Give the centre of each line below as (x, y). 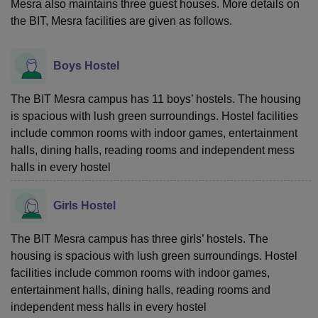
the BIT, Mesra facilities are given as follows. (121, 21)
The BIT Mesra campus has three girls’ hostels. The (139, 238)
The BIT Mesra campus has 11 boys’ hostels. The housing (156, 99)
